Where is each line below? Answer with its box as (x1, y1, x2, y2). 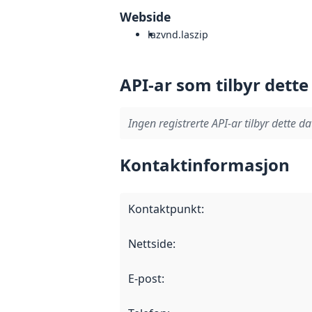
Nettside (128, 235, 173, 251)
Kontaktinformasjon (120, 153, 290, 176)
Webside (120, 8, 171, 25)
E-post (128, 270, 162, 286)
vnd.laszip (161, 27, 208, 41)
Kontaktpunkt (128, 201, 201, 217)
